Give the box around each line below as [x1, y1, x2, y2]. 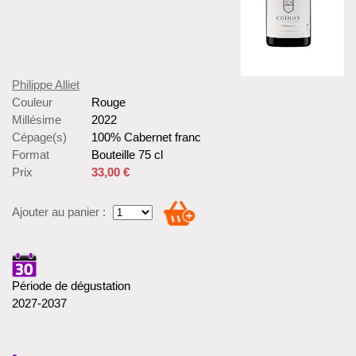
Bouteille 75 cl [91, 147, 163, 161]
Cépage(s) [12, 130, 67, 144]
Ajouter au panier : [12, 204, 106, 219]
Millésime [12, 112, 61, 126]
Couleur [12, 95, 52, 109]
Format [12, 147, 49, 161]
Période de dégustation [12, 278, 130, 292]
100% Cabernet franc [91, 130, 201, 144]
